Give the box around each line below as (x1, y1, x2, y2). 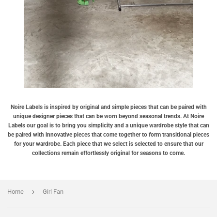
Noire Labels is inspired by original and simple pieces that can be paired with (10, 103, 207, 110)
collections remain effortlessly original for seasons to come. (32, 149, 185, 156)
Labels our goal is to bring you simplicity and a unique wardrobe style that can (8, 122, 209, 129)
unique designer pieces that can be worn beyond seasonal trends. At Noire (13, 112, 204, 120)
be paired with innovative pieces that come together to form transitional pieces (8, 131, 209, 138)
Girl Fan (43, 187, 63, 195)
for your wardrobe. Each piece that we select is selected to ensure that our (14, 140, 203, 147)
